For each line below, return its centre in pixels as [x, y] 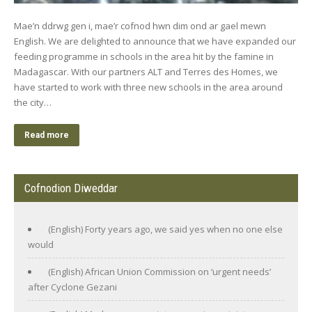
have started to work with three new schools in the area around [148, 87]
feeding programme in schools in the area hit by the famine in [144, 56]
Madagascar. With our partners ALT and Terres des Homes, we [146, 71]
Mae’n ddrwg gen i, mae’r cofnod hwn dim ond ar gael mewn [140, 25]
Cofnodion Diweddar [71, 188]
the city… [33, 102]
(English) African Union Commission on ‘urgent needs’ [159, 271]
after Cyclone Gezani [72, 287]
